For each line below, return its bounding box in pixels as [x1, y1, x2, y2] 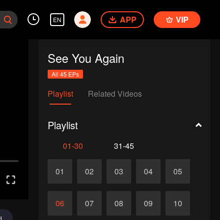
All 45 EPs [51, 70, 79, 78]
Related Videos [87, 88, 142, 99]
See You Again [47, 49, 124, 66]
